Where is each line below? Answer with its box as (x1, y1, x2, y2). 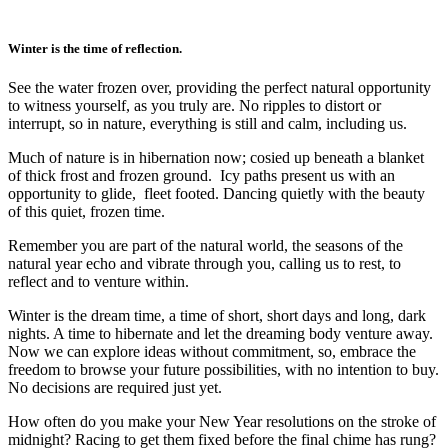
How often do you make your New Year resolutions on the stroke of (8, 413, 436, 431)
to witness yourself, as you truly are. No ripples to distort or (8, 97, 381, 115)
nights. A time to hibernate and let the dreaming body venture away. (8, 325, 433, 343)
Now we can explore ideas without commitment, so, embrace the (8, 343, 416, 361)
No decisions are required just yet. (8, 379, 222, 397)
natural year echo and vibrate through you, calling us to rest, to (8, 255, 401, 273)
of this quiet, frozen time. (8, 203, 165, 221)
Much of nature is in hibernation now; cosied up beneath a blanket (8, 149, 424, 167)
